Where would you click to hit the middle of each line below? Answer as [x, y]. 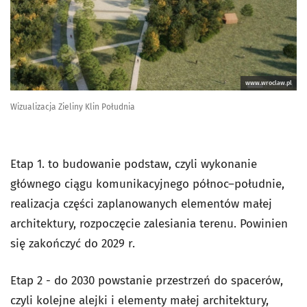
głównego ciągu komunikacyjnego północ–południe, [147, 184]
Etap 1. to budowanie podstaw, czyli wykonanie [134, 164]
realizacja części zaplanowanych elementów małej [141, 204]
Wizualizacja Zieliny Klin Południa [73, 107]
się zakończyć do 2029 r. [73, 244]
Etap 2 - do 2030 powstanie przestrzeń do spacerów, [147, 281]
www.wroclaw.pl [269, 83]
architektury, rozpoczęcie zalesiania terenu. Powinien [149, 224]
